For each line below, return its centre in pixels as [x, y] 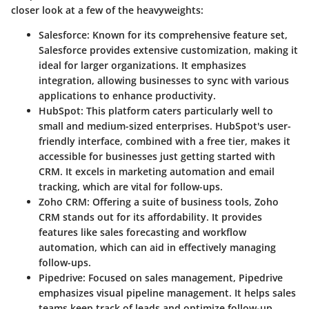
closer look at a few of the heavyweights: [107, 10]
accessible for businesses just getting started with [157, 156]
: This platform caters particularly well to [177, 111]
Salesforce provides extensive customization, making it [168, 50]
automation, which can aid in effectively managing [157, 247]
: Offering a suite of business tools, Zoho [183, 202]
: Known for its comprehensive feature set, [187, 35]
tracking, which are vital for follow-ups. [131, 187]
